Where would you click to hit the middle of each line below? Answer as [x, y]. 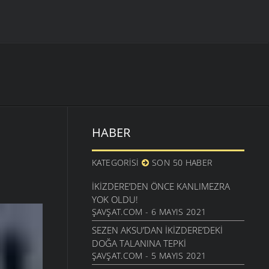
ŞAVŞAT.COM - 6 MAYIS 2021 [149, 212]
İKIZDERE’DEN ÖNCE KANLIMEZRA [161, 186]
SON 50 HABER [181, 163]
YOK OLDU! [115, 200]
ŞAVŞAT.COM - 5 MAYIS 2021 [149, 256]
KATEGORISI [117, 163]
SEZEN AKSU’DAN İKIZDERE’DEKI [157, 230]
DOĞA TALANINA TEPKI [139, 243]
